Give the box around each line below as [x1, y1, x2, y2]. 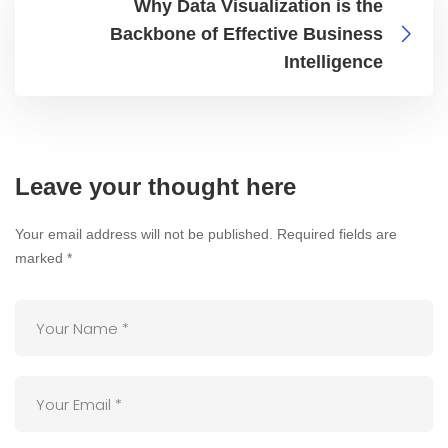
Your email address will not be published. [15, 226, 273, 243]
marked [15, 250, 67, 267]
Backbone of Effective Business [110, 24, 383, 45]
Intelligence [284, 52, 383, 73]
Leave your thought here [15, 173, 296, 201]
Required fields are [277, 226, 397, 243]
